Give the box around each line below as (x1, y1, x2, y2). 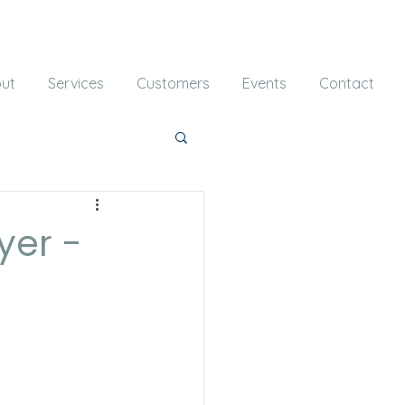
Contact (319, 74, 374, 92)
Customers (137, 74, 210, 92)
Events (242, 74, 287, 92)
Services (48, 74, 104, 92)
